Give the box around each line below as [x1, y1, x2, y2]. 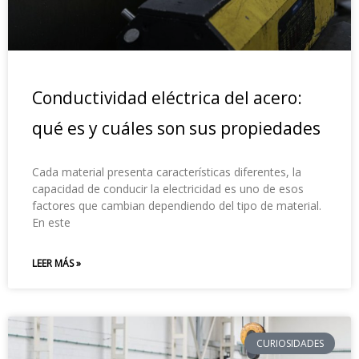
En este [32, 215, 71, 231]
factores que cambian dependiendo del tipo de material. [32, 198, 321, 214]
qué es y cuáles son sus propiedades [32, 117, 321, 140]
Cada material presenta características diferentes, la [32, 164, 301, 180]
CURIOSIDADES [256, 336, 324, 350]
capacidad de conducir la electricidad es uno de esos [32, 181, 304, 197]
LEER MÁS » [32, 256, 81, 271]
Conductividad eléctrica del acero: [32, 87, 302, 110]
